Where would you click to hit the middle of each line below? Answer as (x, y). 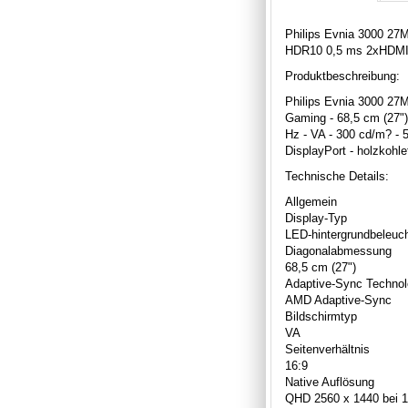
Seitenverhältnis (327, 349)
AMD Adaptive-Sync (338, 300)
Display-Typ (316, 218)
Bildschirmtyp (321, 316)
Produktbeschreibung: (342, 76)
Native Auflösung (330, 382)
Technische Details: (337, 176)
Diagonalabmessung (338, 250)
